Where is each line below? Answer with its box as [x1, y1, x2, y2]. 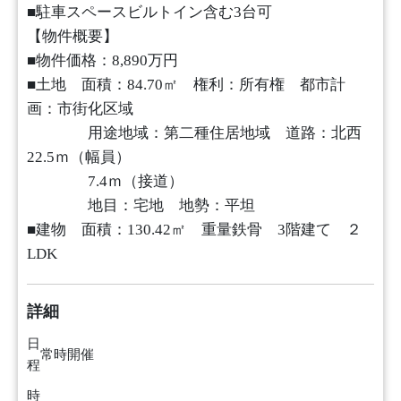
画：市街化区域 [27, 99, 133, 117]
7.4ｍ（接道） [27, 172, 183, 190]
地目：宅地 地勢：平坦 [27, 196, 255, 214]
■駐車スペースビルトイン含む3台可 [27, 3, 272, 21]
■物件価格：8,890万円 [27, 51, 178, 69]
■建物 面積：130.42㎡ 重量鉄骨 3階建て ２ [27, 220, 362, 238]
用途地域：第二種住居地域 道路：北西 [27, 124, 362, 141]
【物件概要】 [27, 27, 118, 45]
